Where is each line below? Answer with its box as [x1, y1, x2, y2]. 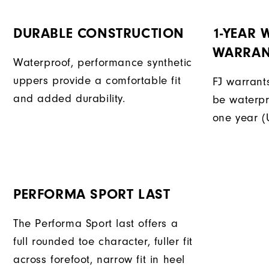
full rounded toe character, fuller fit [13, 235, 193, 249]
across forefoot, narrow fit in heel [13, 253, 186, 267]
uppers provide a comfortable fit [13, 74, 181, 88]
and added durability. [13, 92, 125, 106]
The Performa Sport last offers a [13, 217, 178, 231]
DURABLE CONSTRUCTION [13, 25, 184, 42]
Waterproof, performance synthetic [13, 56, 192, 70]
